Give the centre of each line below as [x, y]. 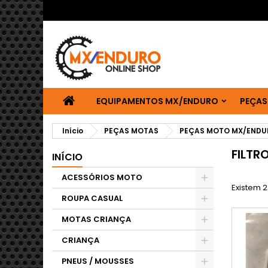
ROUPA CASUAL [92, 198]
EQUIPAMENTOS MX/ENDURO [157, 101]
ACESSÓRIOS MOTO [102, 177]
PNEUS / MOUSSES [98, 261]
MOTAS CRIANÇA [96, 219]
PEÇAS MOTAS [131, 131]
